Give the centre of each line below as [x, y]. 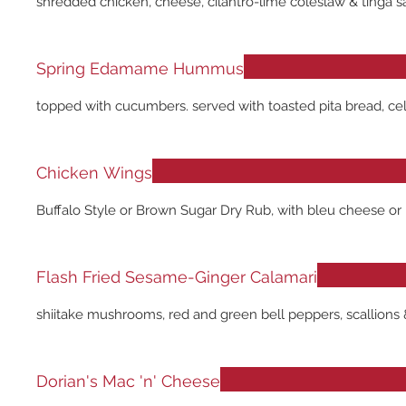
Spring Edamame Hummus [140, 68]
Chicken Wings [94, 173]
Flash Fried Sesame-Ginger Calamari [177, 277]
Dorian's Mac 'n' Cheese [128, 381]
